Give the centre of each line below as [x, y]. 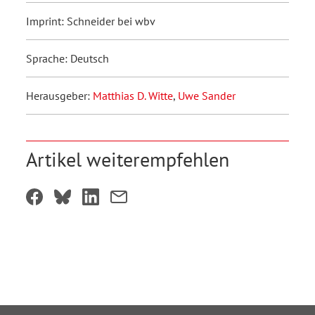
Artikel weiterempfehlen [128, 160]
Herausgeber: [59, 96]
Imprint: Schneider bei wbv [91, 21]
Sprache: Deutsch [67, 59]
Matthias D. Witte [133, 96]
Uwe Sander [207, 96]
